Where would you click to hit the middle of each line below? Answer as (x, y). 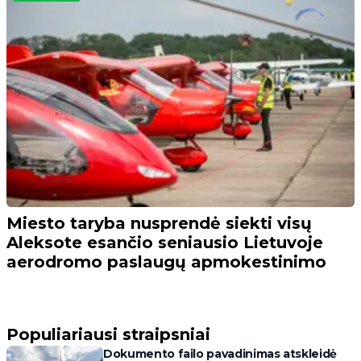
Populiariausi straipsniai (108, 334)
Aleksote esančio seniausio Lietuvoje (165, 242)
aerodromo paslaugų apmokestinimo (166, 261)
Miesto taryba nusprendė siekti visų (159, 223)
